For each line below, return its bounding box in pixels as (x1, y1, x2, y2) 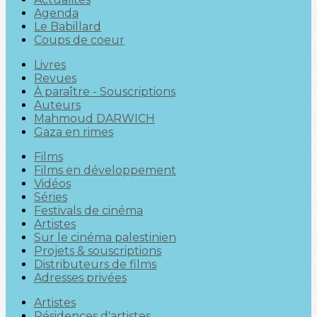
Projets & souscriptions (34, 244, 161, 258)
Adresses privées (34, 271, 127, 284)
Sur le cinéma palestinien (34, 231, 176, 244)
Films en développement (34, 163, 176, 177)
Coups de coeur (34, 33, 125, 47)
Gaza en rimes (34, 125, 113, 139)
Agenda (34, 6, 79, 20)
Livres (34, 58, 66, 71)
